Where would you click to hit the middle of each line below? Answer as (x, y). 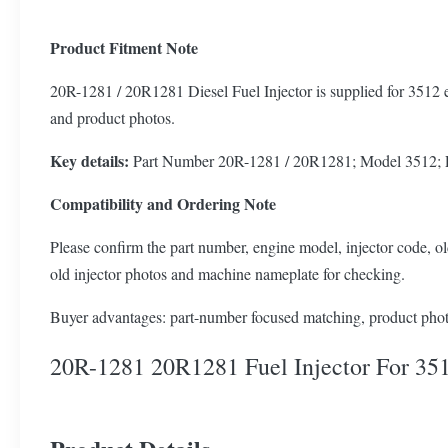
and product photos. (112, 117)
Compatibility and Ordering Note (163, 203)
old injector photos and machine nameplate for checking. (227, 273)
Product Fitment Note (124, 47)
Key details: (89, 160)
